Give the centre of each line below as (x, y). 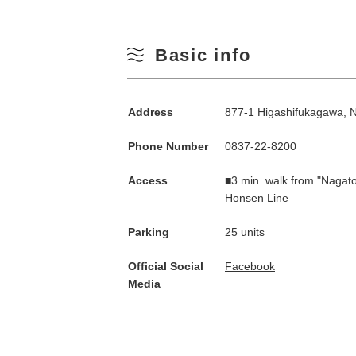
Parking (149, 232)
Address (151, 112)
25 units (245, 232)
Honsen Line (257, 197)
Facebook (250, 266)
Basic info (203, 55)
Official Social (166, 266)
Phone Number (168, 146)
